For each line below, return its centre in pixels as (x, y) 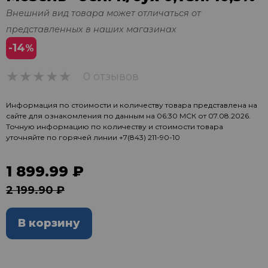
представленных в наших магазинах (91, 29)
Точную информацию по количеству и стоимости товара (115, 127)
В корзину (49, 223)
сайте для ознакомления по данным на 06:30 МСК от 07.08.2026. (128, 116)
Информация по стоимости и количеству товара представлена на (132, 105)
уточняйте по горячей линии (63, 137)
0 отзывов (111, 77)
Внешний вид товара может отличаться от (103, 13)
